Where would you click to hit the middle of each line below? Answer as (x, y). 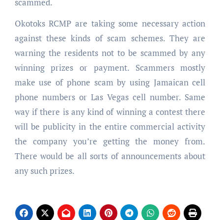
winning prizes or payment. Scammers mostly (110, 67)
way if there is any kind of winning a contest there (110, 111)
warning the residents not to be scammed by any (110, 53)
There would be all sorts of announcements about (110, 156)
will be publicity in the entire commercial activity (110, 126)
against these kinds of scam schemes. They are (110, 38)
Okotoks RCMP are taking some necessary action (110, 23)
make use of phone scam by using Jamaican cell (110, 82)
